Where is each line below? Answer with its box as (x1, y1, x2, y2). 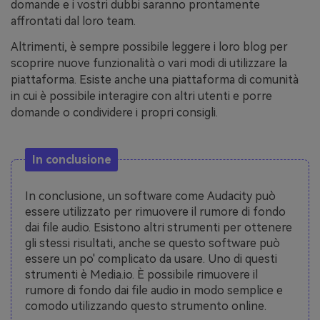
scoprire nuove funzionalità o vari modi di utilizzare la (11, 56, 287, 70)
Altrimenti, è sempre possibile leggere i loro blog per (11, 39, 288, 54)
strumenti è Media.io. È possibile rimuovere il (25, 267, 259, 281)
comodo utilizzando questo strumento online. (25, 299, 267, 313)
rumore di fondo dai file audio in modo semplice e (25, 283, 284, 297)
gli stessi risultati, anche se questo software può (25, 236, 281, 250)
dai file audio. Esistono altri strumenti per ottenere (25, 220, 293, 234)
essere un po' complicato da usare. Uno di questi (25, 251, 278, 266)
